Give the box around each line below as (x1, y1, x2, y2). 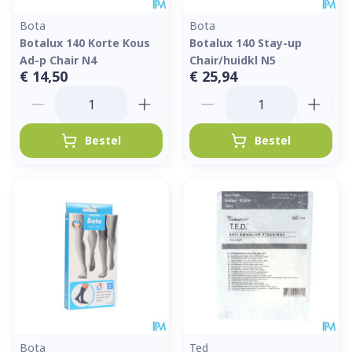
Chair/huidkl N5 (189, 53, 276, 68)
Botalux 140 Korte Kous (20, 35, 150, 50)
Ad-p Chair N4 (20, 53, 97, 68)
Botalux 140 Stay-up (189, 35, 302, 50)
